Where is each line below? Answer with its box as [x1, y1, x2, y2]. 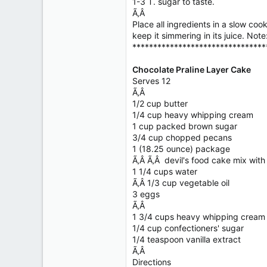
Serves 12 [132, 76, 170, 86]
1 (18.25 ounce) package [132, 144, 230, 154]
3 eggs [132, 189, 160, 199]
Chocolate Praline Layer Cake [132, 64, 251, 74]
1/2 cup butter [132, 98, 188, 108]
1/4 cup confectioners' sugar [132, 223, 244, 233]
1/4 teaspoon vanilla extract [132, 234, 241, 244]
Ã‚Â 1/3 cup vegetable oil [132, 178, 229, 188]
